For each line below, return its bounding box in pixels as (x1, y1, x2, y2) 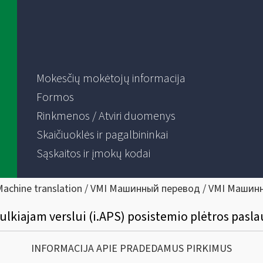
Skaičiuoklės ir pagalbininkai (36, 127, 168, 143)
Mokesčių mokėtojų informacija (36, 70, 186, 87)
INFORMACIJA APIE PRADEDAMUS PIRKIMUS (31, 241, 232, 257)
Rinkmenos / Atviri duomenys (36, 108, 176, 124)
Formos (36, 89, 74, 106)
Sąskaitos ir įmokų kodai (36, 146, 150, 162)
